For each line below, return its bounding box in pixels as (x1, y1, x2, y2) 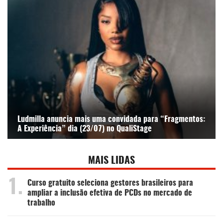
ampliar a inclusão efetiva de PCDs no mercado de (27, 189, 192, 198)
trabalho (27, 199, 55, 208)
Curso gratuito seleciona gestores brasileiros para (27, 179, 193, 188)
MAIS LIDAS (88, 156, 135, 166)
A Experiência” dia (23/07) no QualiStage (17, 125, 152, 133)
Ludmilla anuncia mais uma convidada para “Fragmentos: (17, 115, 205, 124)
